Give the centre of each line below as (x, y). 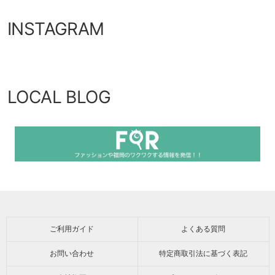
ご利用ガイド (72, 228)
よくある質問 (203, 228)
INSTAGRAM (56, 29)
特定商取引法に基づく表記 (203, 253)
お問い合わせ (72, 253)
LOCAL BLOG (59, 97)
